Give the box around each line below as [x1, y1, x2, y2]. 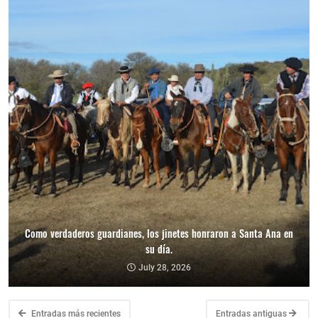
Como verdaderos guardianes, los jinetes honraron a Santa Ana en [25, 226, 293, 241]
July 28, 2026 [138, 263, 191, 273]
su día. [146, 241, 172, 257]
